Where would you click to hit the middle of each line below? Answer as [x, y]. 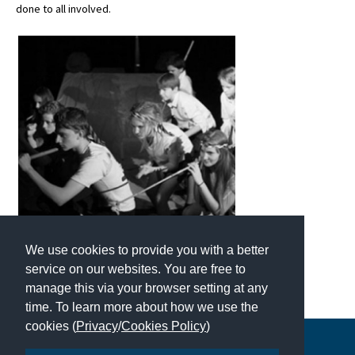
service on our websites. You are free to [136, 269]
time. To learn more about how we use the [142, 307]
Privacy [97, 326]
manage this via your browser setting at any [147, 288]
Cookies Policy [164, 326]
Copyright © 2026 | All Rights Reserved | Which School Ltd [177, 345]
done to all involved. [63, 9]
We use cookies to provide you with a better [147, 250]
